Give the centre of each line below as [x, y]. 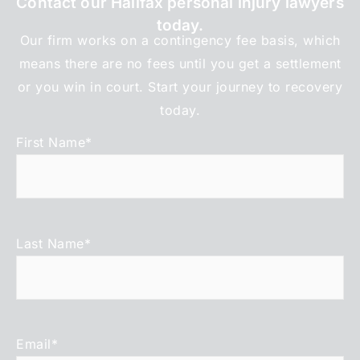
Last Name [50, 243]
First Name [51, 143]
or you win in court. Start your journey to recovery [180, 87]
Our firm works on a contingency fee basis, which [180, 41]
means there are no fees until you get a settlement [180, 64]
